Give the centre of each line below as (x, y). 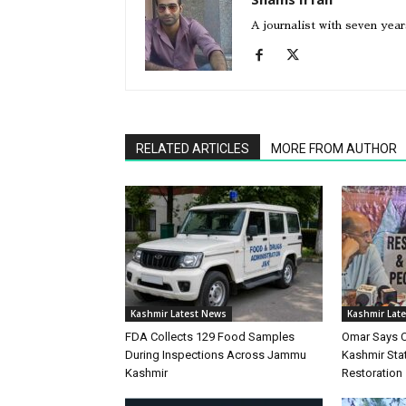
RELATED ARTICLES (193, 148)
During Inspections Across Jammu (216, 354)
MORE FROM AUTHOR (334, 148)
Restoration (372, 372)
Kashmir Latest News (179, 313)
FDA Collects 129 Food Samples (210, 336)
